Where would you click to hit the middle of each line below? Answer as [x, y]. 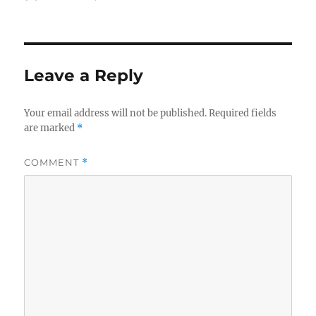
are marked [51, 128]
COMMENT [53, 163]
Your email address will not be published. [116, 114]
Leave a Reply [84, 76]
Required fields [243, 114]
